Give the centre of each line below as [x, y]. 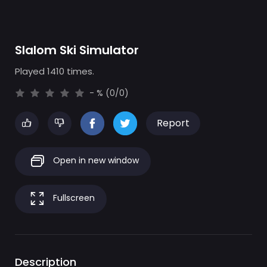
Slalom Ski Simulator [77, 50]
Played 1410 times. [55, 71]
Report [173, 123]
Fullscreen [73, 198]
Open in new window [95, 161]
